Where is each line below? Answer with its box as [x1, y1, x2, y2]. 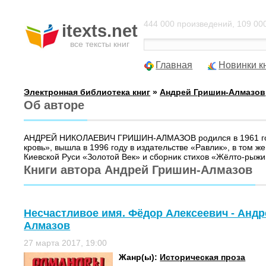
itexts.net [62, 21, 138, 40]
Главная [156, 60, 193, 70]
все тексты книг [70, 39, 130, 49]
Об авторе [24, 99, 85, 112]
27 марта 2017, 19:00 [24, 238, 107, 248]
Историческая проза [160, 252, 246, 262]
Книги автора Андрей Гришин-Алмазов [24, 163, 253, 176]
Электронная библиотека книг [24, 87, 151, 97]
